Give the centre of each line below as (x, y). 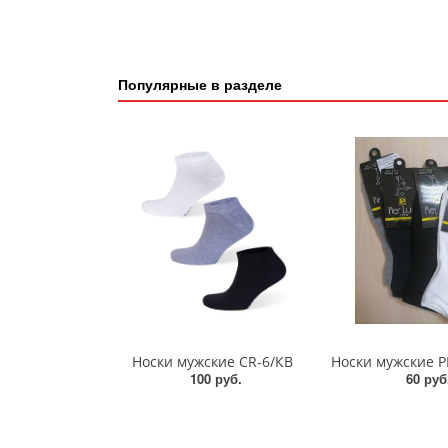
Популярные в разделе (200, 84)
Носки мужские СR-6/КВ (212, 362)
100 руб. (216, 379)
